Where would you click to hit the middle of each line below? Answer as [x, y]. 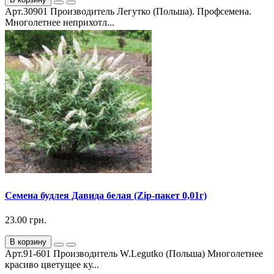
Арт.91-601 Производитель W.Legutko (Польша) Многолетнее [134, 253]
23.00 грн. [26, 220]
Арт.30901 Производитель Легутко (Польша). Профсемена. [128, 12]
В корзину [28, 242]
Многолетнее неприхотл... [60, 23]
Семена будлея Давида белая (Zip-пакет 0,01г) [106, 196]
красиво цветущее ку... [52, 264]
